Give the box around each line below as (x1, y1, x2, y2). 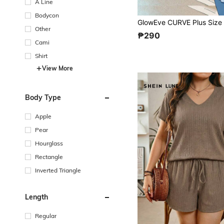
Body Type (25, 92, 61, 102)
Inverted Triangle (35, 166, 81, 174)
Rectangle (35, 152, 63, 160)
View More (42, 64, 73, 72)
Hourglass (35, 139, 63, 147)
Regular (35, 211, 56, 219)
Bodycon (35, 11, 59, 19)
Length (25, 192, 48, 201)
